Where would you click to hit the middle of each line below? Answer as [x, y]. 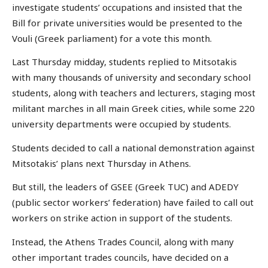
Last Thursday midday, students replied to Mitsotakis [124, 62]
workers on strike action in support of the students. [122, 218]
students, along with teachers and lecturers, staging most [134, 93]
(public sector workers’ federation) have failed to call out [133, 202]
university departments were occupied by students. [121, 124]
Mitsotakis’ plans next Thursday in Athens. [101, 163]
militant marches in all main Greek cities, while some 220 [133, 109]
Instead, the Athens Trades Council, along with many [123, 241]
